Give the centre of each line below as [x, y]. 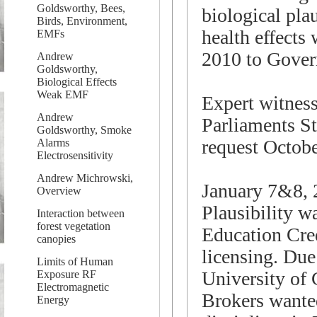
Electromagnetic [73, 287]
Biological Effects [77, 82]
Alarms [53, 143]
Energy [53, 300]
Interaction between [81, 213]
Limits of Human [75, 261]
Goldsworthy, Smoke [84, 130]
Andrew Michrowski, [85, 178]
